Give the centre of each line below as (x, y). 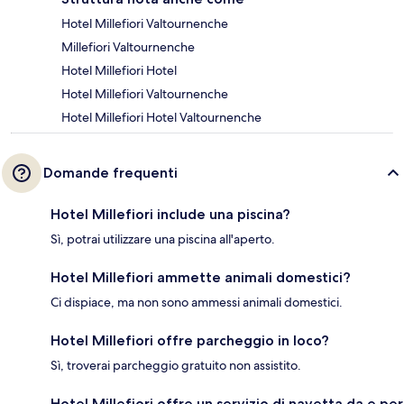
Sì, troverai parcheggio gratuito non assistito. (176, 366)
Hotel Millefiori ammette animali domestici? (201, 278)
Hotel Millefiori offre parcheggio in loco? (190, 341)
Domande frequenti (110, 173)
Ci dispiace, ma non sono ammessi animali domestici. (197, 303)
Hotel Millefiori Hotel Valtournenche (161, 118)
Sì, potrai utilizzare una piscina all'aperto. (163, 239)
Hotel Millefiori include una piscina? (170, 215)
